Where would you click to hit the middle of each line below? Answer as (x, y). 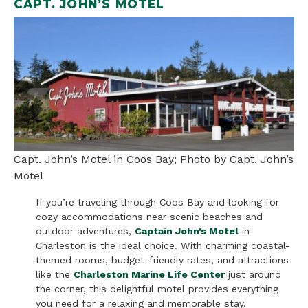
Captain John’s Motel (187, 231)
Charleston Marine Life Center (149, 275)
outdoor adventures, (85, 231)
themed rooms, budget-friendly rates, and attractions (162, 260)
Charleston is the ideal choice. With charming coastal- (163, 246)
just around (253, 275)
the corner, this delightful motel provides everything (157, 289)
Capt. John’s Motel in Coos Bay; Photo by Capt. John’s (154, 159)
